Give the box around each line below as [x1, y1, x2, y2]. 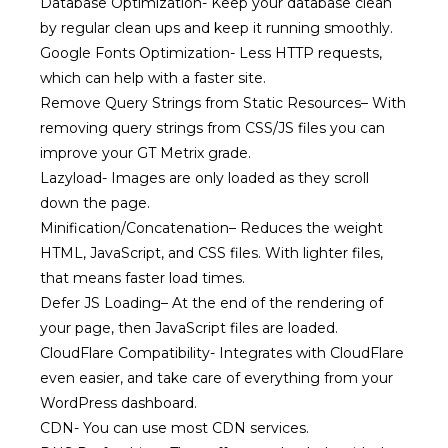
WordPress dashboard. [40, 394, 197, 412]
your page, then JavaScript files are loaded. [40, 319, 338, 337]
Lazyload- [40, 169, 107, 187]
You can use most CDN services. [83, 419, 309, 437]
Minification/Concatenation [40, 219, 229, 237]
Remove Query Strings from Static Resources [40, 94, 361, 112]
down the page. [40, 194, 150, 212]
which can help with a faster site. [40, 69, 266, 87]
